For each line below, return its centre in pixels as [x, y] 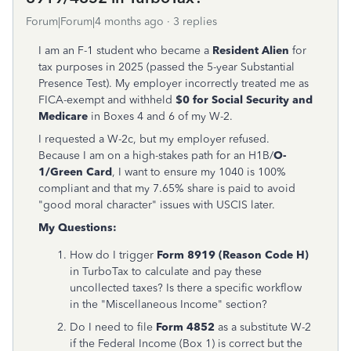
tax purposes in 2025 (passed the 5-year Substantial [166, 67]
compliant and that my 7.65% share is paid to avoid [167, 188]
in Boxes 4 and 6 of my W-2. [160, 116]
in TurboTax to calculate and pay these [166, 271]
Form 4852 [185, 327]
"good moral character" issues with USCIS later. [157, 205]
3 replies [195, 22]
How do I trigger [113, 255]
